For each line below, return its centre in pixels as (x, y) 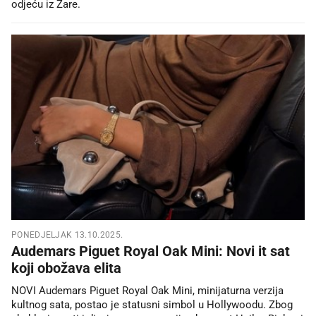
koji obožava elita (66, 268)
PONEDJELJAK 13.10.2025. (67, 235)
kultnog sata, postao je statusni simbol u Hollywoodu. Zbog (152, 304)
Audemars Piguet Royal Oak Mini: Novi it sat (151, 251)
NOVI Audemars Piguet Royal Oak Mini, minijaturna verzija (147, 290)
